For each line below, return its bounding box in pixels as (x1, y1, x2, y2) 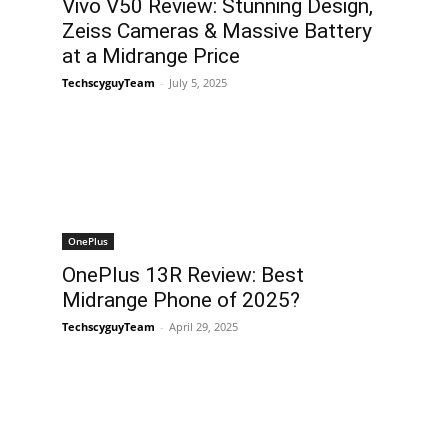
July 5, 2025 (169, 75, 227, 91)
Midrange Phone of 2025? (62, 288, 300, 313)
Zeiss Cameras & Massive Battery (62, 19, 372, 44)
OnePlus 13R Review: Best (62, 263, 304, 288)
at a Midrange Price (62, 44, 240, 69)
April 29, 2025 (169, 319, 238, 335)
